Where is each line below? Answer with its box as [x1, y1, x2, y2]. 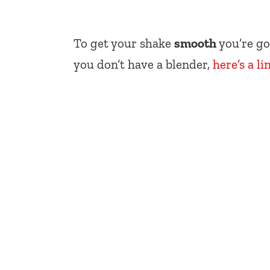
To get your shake [74, 36, 174, 51]
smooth [174, 36, 216, 51]
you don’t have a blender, [74, 57, 213, 72]
